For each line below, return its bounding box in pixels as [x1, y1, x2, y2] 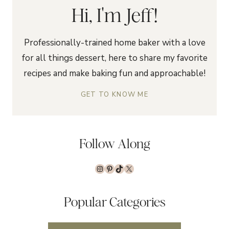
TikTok [114, 159, 151, 176]
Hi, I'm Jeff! [72, 3, 157, 26]
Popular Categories [63, 194, 166, 210]
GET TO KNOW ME [80, 89, 149, 99]
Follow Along [79, 135, 150, 151]
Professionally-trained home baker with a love [24, 36, 205, 49]
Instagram [94, 159, 151, 176]
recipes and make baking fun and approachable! [24, 67, 205, 79]
